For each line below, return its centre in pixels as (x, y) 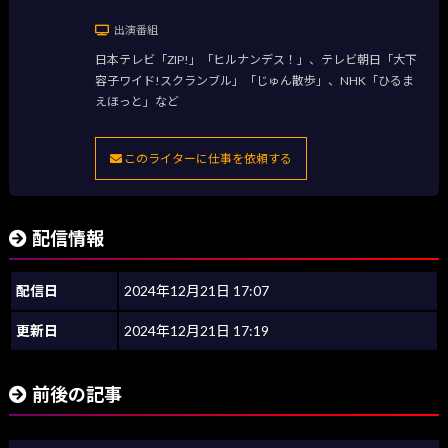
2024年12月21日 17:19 (196, 331)
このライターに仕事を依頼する (206, 159)
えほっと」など (136, 101)
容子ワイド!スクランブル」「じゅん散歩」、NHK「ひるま (254, 80)
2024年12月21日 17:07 (196, 291)
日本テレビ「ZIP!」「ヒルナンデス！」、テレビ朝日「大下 (255, 59)
